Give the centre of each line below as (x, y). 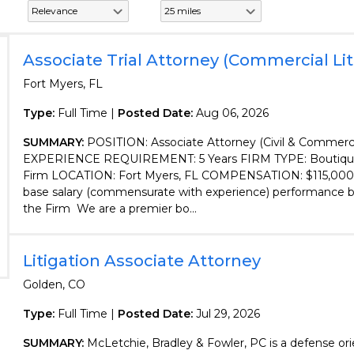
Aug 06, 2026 (232, 113)
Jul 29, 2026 (228, 314)
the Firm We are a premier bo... (109, 209)
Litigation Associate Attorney (141, 261)
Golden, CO (54, 284)
